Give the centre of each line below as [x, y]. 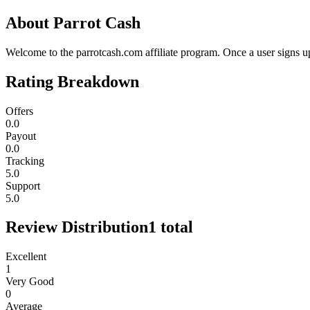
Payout [21, 136]
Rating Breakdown [72, 81]
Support [23, 185]
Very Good [30, 282]
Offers [19, 111]
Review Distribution [77, 227]
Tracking [25, 161]
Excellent [26, 257]
